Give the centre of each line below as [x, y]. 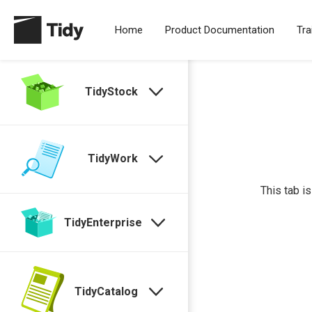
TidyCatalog [107, 291]
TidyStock [112, 92]
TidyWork [113, 159]
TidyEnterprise [103, 222]
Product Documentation [220, 30]
